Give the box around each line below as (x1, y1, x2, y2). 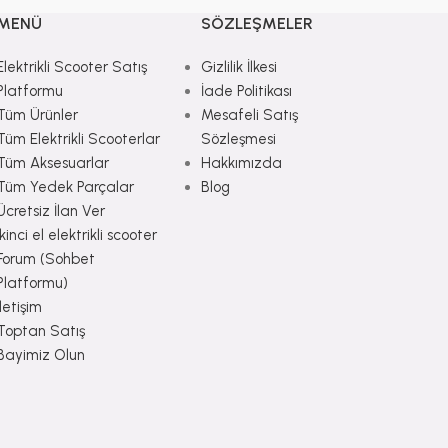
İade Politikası (200, 81, 292, 100)
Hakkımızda (200, 153, 282, 172)
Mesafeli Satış (200, 105, 298, 124)
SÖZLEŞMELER (200, 13, 313, 33)
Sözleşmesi (200, 129, 276, 148)
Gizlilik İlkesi (200, 57, 277, 76)
